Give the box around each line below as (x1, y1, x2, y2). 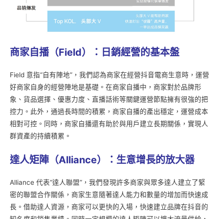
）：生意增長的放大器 (97, 153, 195, 166)
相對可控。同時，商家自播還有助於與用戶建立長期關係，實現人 (10, 119, 208, 128)
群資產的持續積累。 (10, 131, 71, 140)
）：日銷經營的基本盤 (82, 46, 179, 58)
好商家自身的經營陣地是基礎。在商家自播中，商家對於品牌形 (10, 83, 201, 91)
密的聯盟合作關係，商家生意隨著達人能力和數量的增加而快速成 (10, 190, 208, 198)
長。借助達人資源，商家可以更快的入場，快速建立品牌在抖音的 (10, 202, 208, 211)
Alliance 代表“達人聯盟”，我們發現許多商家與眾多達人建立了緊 (10, 178, 205, 186)
